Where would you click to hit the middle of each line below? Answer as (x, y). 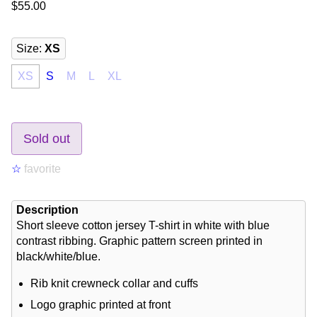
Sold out (47, 138)
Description (48, 210)
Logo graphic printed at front (101, 305)
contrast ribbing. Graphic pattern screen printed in (141, 241)
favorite (41, 168)
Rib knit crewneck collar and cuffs (115, 284)
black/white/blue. (59, 257)
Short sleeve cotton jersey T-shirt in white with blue (143, 226)
